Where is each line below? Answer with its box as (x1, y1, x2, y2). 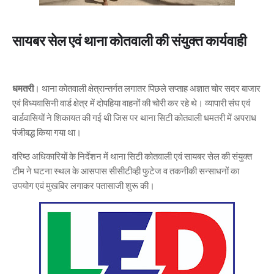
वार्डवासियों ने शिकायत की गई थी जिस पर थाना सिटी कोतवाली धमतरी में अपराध (12, 112, 256, 123)
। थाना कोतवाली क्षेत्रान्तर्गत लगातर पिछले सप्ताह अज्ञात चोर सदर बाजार (34, 83, 261, 94)
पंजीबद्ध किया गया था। (12, 127, 83, 138)
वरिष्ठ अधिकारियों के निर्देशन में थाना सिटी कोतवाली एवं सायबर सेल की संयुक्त (12, 150, 252, 161)
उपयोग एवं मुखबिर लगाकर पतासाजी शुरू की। (12, 180, 155, 191)
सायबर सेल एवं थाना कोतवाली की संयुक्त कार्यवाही (12, 32, 246, 49)
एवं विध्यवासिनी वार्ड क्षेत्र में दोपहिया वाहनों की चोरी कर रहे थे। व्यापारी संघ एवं (12, 97, 250, 108)
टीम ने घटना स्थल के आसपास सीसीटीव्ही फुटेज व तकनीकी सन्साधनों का (12, 165, 239, 176)
